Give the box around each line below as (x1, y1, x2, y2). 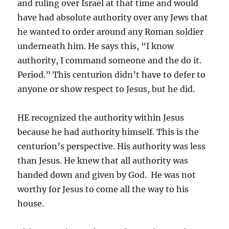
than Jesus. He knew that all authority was (17, 155, 189, 166)
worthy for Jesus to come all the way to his (17, 184, 189, 194)
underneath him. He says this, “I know (17, 40, 174, 51)
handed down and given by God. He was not (17, 169, 196, 180)
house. (17, 198, 44, 209)
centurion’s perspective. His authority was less (17, 141, 206, 151)
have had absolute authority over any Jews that (17, 12, 209, 22)
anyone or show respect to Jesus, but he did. (17, 83, 195, 94)
